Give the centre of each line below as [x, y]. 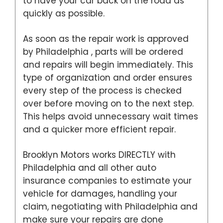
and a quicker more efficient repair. [99, 130]
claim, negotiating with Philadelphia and [110, 207]
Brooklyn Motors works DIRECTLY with [99, 155]
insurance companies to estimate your [107, 181]
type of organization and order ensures [108, 78]
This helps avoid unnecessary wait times [111, 117]
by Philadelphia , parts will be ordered [103, 52]
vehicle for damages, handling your [100, 194]
